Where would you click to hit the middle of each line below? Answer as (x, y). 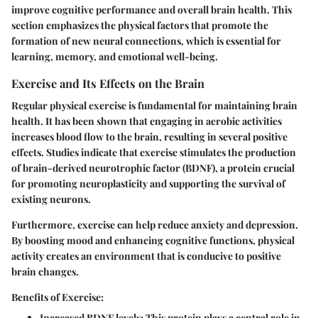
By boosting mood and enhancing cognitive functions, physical (153, 241)
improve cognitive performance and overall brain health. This (152, 10)
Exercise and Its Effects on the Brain (108, 83)
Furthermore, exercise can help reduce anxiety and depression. (155, 225)
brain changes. (45, 272)
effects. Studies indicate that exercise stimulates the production (154, 153)
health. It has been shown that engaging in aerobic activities (147, 121)
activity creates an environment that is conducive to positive (146, 256)
